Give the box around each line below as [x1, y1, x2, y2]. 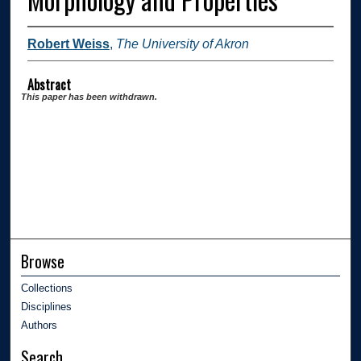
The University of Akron [115, 36, 249, 51]
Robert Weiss [27, 36, 110, 51]
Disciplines [21, 300, 73, 313]
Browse [21, 249, 65, 273]
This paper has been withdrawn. [21, 91, 158, 102]
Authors [21, 318, 58, 331]
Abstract [27, 74, 71, 94]
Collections [21, 281, 73, 294]
